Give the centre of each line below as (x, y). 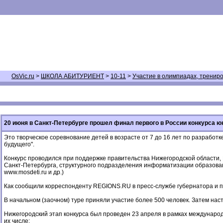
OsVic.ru (23, 76)
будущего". (19, 144)
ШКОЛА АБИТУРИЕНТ (72, 76)
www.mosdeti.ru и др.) (34, 172)
